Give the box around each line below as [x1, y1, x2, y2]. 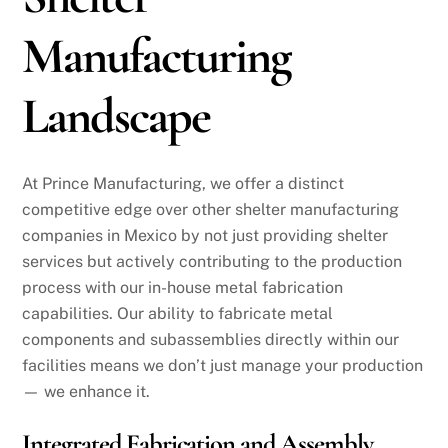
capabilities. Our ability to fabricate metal [22, 303, 334, 323]
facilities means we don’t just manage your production [22, 355, 424, 375]
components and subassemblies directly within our [22, 329, 400, 349]
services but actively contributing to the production [22, 251, 403, 271]
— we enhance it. [22, 381, 151, 401]
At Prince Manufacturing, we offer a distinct [22, 173, 345, 193]
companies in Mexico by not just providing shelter [22, 225, 389, 245]
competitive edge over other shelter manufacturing [22, 199, 400, 219]
